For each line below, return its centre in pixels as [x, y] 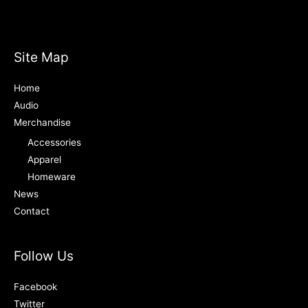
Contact [32, 211]
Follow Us [44, 255]
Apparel [44, 159]
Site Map [41, 57]
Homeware [52, 176]
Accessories [54, 142]
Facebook [35, 287]
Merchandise [42, 123]
